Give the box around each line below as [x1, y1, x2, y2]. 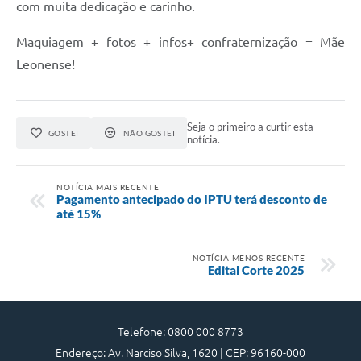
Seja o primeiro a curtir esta [187, 119, 314, 133]
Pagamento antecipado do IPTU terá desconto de [56, 191, 327, 206]
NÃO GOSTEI [122, 127, 176, 138]
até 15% [56, 205, 101, 221]
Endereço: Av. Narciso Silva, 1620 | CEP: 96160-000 [55, 346, 305, 359]
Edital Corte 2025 [208, 262, 305, 277]
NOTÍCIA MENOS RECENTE [192, 252, 305, 263]
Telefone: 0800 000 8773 [117, 325, 243, 338]
